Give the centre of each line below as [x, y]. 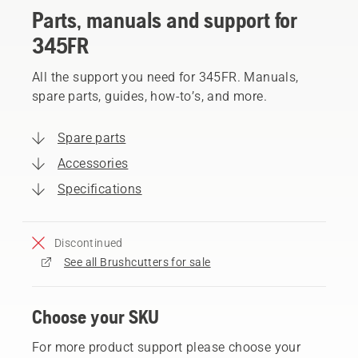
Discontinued [89, 243]
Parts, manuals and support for [165, 20]
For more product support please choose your [167, 347]
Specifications [100, 189]
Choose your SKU [95, 316]
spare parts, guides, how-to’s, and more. [149, 96]
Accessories [93, 163]
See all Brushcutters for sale [137, 262]
